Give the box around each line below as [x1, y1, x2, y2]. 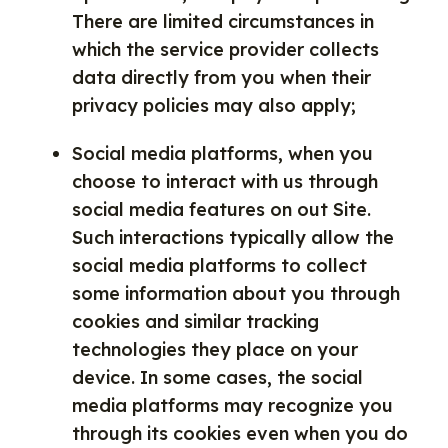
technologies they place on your [72, 338, 358, 361]
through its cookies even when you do [72, 422, 408, 445]
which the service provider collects [72, 38, 379, 61]
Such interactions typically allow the [72, 226, 394, 249]
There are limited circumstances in [72, 10, 374, 33]
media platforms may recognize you [72, 394, 393, 417]
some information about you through [72, 282, 400, 305]
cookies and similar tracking [72, 310, 319, 333]
